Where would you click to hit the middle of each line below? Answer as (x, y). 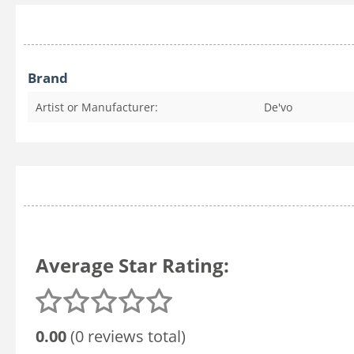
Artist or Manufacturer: (97, 107)
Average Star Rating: (132, 265)
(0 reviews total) (126, 337)
